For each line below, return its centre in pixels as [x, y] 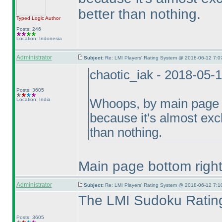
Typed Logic [30, 18]
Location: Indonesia [39, 38]
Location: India [33, 99]
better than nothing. [139, 14]
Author [52, 18]
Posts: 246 [28, 29]
